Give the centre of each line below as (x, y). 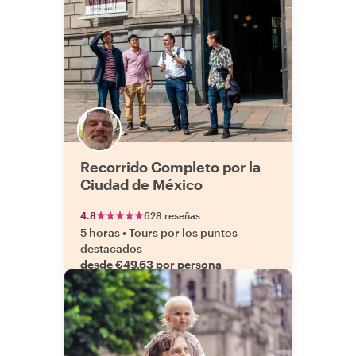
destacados (111, 248)
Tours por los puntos (183, 232)
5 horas (100, 232)
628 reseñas (172, 215)
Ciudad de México (141, 184)
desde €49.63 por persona (151, 264)
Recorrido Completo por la (170, 167)
